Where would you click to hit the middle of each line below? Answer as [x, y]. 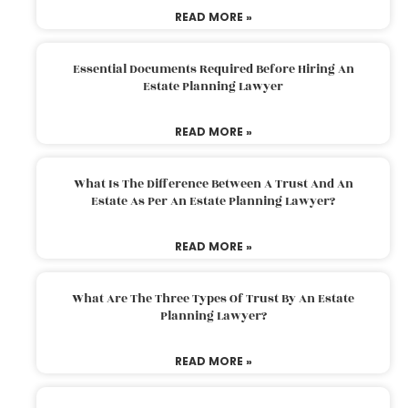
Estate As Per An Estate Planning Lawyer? [213, 201]
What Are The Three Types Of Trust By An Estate [213, 298]
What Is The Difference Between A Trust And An [213, 184]
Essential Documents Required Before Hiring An [213, 69]
